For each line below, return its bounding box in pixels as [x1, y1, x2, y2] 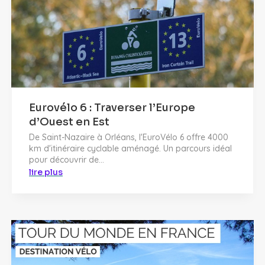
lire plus [29, 166, 63, 177]
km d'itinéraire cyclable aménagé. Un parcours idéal [29, 143, 232, 154]
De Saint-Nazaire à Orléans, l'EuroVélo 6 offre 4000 [29, 131, 228, 143]
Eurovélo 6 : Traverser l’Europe [29, 101, 195, 114]
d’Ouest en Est [29, 115, 109, 128]
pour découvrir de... [29, 154, 104, 165]
